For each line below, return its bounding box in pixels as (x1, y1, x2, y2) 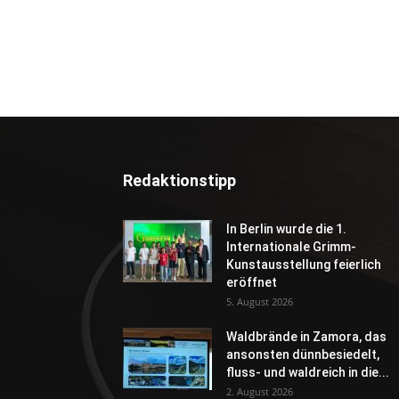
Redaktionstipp (123, 170, 236, 190)
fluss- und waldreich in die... (226, 364, 389, 379)
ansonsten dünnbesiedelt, (226, 346, 379, 362)
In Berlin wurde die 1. (226, 221, 346, 236)
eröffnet (226, 274, 277, 289)
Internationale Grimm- (226, 239, 356, 254)
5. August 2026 (226, 294, 293, 308)
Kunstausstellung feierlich (226, 256, 381, 272)
